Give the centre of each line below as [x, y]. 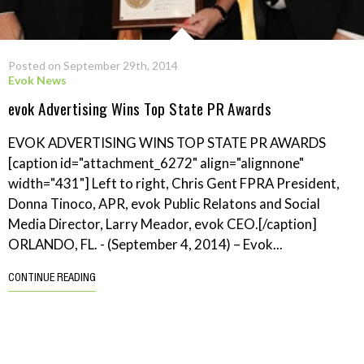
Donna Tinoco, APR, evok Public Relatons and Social [164, 203]
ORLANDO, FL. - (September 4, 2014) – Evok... [145, 244]
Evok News [37, 80]
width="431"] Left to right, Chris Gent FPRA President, [174, 183]
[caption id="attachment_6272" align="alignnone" [156, 162]
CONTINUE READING [52, 278]
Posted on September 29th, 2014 [93, 65]
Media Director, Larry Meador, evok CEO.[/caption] [162, 223]
